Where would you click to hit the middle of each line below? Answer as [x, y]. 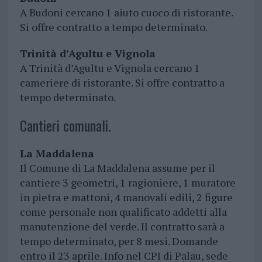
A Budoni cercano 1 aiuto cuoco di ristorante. [126, 13]
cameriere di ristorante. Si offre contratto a [122, 83]
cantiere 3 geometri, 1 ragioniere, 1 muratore [127, 183]
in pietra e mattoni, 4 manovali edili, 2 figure [126, 197]
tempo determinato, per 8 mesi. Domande [119, 241]
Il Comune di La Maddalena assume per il [117, 168]
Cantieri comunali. [65, 125]
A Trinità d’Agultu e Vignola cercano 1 [110, 68]
